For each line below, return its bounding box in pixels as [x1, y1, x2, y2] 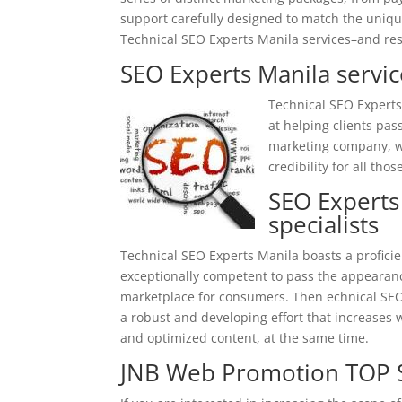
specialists [268, 208, 380, 240]
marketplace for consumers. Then [120, 288, 328, 305]
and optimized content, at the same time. [120, 329, 370, 346]
